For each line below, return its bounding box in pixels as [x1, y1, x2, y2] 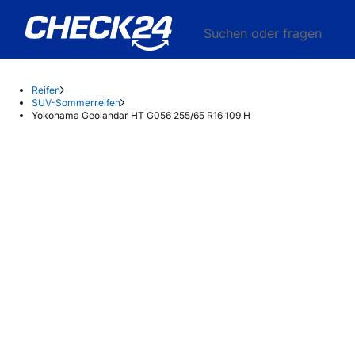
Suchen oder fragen [204, 25, 322, 41]
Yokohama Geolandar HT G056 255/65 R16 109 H [32, 109, 250, 121]
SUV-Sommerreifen [32, 97, 120, 109]
